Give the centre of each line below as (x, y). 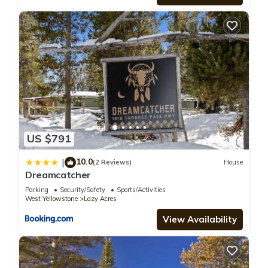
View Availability (200, 219)
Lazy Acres (100, 198)
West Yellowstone (51, 198)
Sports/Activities (141, 189)
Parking (37, 189)
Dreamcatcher (58, 174)
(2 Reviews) (112, 162)
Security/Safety (83, 189)
